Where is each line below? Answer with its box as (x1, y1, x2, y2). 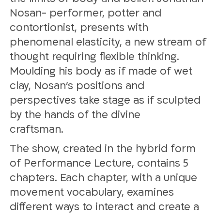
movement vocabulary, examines (10, 185, 174, 200)
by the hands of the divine (10, 108, 140, 123)
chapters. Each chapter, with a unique (10, 170, 197, 185)
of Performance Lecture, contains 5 (10, 156, 188, 170)
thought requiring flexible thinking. (10, 50, 179, 64)
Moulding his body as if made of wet (10, 64, 192, 79)
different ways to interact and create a (10, 200, 199, 214)
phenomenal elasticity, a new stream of (10, 35, 206, 50)
